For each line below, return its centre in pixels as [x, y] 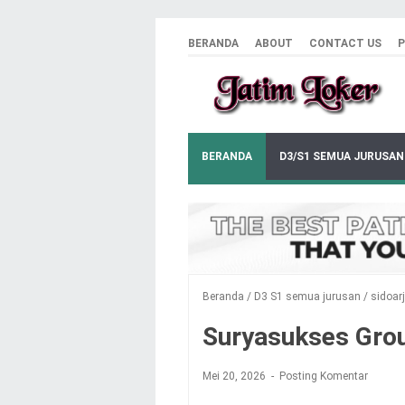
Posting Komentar [324, 377]
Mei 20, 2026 [235, 377]
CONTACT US [345, 43]
